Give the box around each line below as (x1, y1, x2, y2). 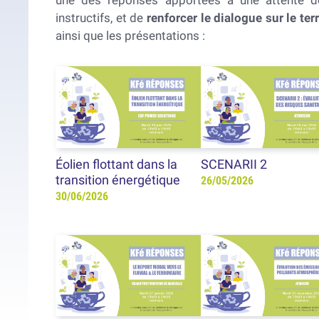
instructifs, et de (56, 11, 147, 25)
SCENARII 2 (200, 157, 267, 172)
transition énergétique (56, 172, 181, 187)
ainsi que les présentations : (56, 28, 206, 43)
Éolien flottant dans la (56, 157, 178, 172)
